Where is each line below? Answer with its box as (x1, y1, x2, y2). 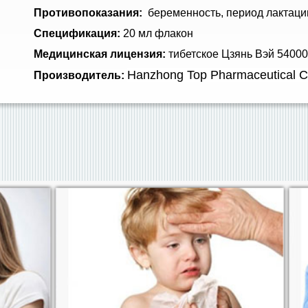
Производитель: (34, 69, 124, 81)
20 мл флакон (120, 27, 193, 39)
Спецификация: (34, 27, 120, 39)
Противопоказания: (34, 7, 145, 19)
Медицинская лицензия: (34, 48, 166, 60)
